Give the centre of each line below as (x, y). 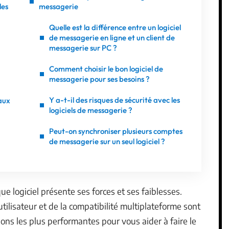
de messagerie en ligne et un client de (112, 38)
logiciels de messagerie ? (91, 110)
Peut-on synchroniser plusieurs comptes (116, 131)
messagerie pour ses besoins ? (99, 79)
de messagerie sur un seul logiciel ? (107, 141)
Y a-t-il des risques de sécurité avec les (114, 100)
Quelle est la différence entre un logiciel (115, 27)
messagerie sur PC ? (83, 48)
